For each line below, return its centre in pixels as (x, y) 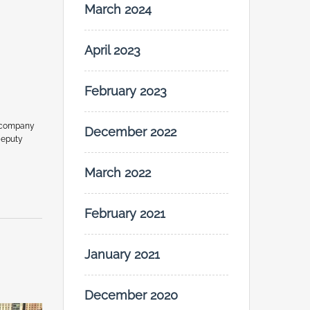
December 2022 (130, 132)
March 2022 (118, 173)
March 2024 (118, 10)
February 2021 (125, 214)
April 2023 (112, 51)
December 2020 (131, 295)
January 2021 (122, 255)
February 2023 (126, 91)
